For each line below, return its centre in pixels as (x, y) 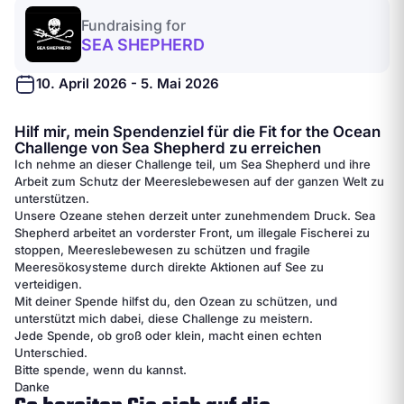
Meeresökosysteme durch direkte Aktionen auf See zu (169, 266)
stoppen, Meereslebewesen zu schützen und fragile (162, 249)
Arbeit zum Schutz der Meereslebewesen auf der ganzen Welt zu (199, 181)
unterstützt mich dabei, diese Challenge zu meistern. (164, 318)
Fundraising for (133, 25)
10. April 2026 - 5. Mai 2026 (128, 83)
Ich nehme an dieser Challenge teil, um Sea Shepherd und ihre (193, 164)
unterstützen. (52, 198)
